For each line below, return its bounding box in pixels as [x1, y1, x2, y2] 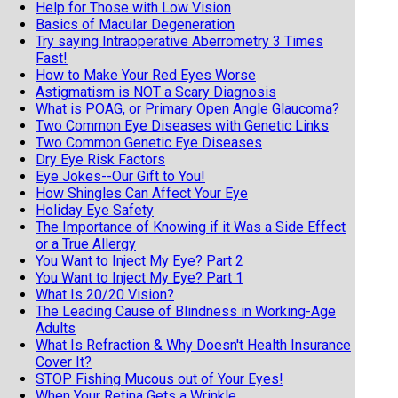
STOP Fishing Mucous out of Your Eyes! [36, 370, 283, 387]
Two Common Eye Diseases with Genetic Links [36, 116, 329, 134]
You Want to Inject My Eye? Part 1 [36, 268, 243, 286]
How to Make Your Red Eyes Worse [36, 66, 256, 84]
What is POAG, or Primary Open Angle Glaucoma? [36, 99, 339, 117]
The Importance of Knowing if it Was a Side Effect [36, 218, 346, 235]
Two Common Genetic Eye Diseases [36, 133, 262, 151]
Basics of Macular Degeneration [36, 15, 235, 33]
